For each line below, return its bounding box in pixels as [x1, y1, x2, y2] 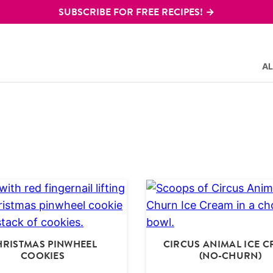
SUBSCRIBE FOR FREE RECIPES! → [58, 5, 214, 19]
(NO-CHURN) [199, 249, 262, 263]
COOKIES [20, 249, 65, 263]
